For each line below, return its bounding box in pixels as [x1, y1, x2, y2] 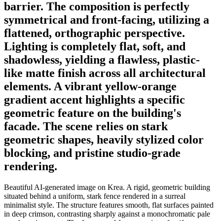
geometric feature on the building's [4, 106, 181, 119]
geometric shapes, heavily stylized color [4, 133, 204, 146]
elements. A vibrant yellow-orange [4, 79, 177, 93]
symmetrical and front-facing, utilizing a [4, 13, 209, 26]
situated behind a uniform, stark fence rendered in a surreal [4, 191, 185, 200]
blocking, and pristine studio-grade [4, 146, 181, 159]
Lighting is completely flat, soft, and [4, 39, 185, 53]
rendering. [4, 159, 57, 173]
